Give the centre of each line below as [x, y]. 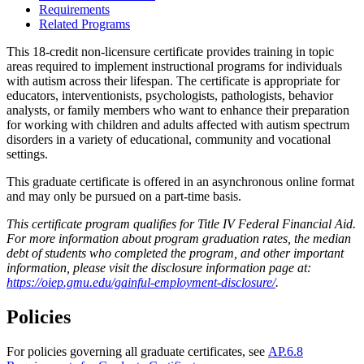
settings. [27, 154]
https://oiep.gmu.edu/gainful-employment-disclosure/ [141, 282]
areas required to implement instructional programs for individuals [174, 66]
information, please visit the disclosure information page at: [159, 267]
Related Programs [84, 24]
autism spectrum [308, 124]
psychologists [180, 95]
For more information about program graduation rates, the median [179, 238]
